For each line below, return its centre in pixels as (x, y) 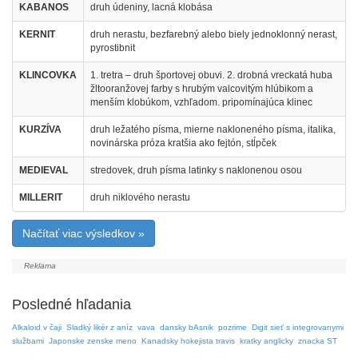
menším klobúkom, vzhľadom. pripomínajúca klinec (201, 102)
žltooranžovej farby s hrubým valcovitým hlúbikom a (202, 89)
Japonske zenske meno (93, 341)
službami (28, 341)
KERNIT (37, 34)
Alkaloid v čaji (37, 327)
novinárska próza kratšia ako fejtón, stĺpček (183, 143)
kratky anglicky (267, 341)
